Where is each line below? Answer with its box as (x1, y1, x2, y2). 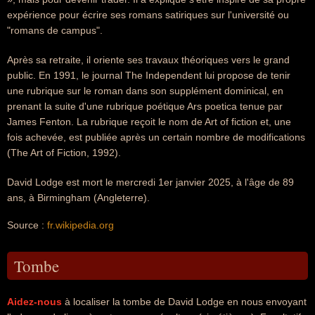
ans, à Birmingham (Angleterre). (7, 192, 150, 203)
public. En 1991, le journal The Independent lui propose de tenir (7, 70, 290, 81)
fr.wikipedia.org (47, 219, 114, 231)
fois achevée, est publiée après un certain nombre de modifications (7, 131, 305, 143)
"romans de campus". (7, 25, 103, 36)
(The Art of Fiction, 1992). (7, 147, 121, 158)
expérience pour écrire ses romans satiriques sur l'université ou (7, 9, 289, 20)
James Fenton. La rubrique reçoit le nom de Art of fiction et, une (7, 116, 291, 127)
